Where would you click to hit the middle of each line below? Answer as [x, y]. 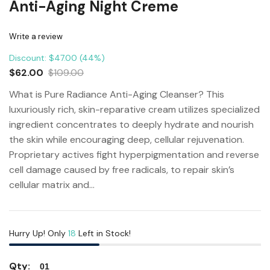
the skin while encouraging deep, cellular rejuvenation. [127, 140]
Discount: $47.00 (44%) [57, 58]
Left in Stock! [103, 233]
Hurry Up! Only [39, 233]
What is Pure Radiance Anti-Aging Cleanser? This [117, 94]
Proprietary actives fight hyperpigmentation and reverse [134, 155]
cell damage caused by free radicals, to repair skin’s [122, 170]
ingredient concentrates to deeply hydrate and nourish [131, 124]
